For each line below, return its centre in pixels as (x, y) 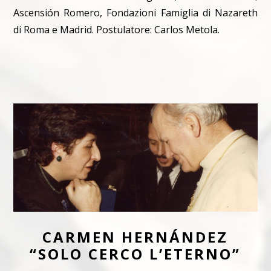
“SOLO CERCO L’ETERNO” (135, 253)
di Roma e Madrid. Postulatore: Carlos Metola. (117, 29)
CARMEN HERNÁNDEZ (135, 237)
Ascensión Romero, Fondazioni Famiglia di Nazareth (135, 12)
